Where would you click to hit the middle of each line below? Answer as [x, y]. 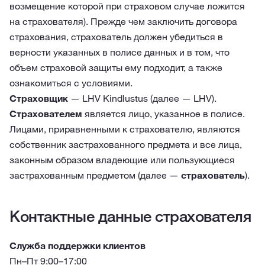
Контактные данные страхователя [130, 216]
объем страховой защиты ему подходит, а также [116, 67]
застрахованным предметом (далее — [95, 175]
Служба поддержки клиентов [77, 245]
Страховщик [39, 98]
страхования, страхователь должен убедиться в [116, 37]
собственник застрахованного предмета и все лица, [126, 144]
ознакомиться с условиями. [71, 83]
